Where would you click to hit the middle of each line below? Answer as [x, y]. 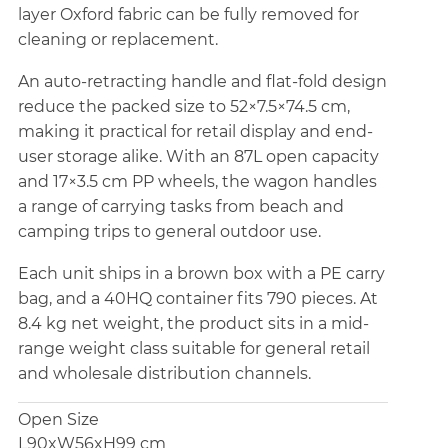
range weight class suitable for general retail [194, 349]
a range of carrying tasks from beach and [181, 207]
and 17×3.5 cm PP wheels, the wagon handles [197, 182]
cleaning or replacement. [118, 40]
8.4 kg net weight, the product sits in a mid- [193, 324]
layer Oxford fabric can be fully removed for [188, 15]
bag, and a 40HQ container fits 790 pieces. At [198, 299]
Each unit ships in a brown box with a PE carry [201, 274]
